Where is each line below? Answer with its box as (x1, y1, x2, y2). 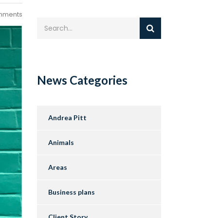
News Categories (37, 73, 127, 88)
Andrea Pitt (48, 113, 87, 122)
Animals (48, 138, 74, 147)
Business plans (48, 188, 95, 197)
